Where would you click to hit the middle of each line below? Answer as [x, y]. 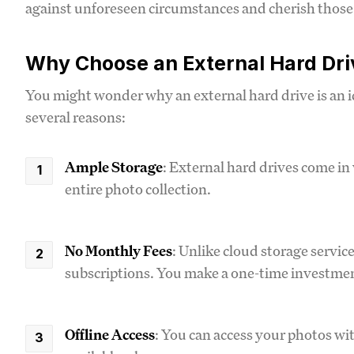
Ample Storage [114, 166]
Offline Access [110, 334]
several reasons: [75, 117]
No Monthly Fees [119, 250]
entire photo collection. [138, 188]
